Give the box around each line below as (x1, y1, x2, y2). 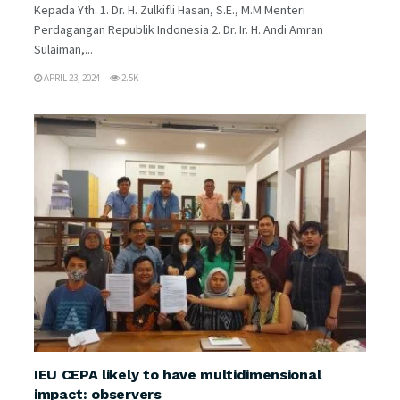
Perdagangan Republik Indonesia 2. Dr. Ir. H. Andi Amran (34, 21, 323, 37)
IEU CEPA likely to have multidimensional (34, 365, 321, 383)
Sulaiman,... (34, 40, 93, 57)
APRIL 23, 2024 (42, 71, 100, 84)
